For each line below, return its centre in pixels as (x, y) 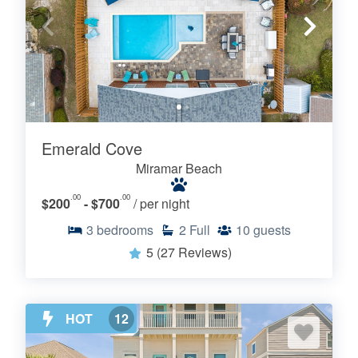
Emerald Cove (92, 148)
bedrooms (125, 229)
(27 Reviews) (194, 252)
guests (272, 229)
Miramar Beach (179, 168)
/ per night (161, 203)
